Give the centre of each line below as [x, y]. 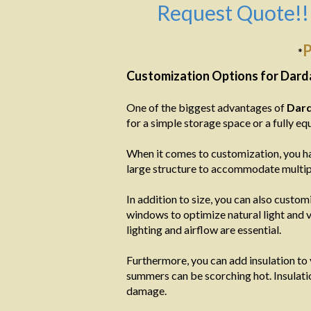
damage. [146, 291]
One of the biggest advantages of [207, 107]
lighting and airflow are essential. [204, 229]
